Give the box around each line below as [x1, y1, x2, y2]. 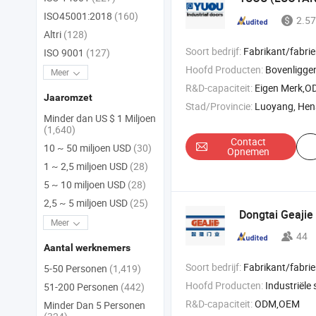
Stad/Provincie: [186, 99, 253, 114]
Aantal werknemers [44, 242, 130, 254]
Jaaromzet [44, 92, 92, 104]
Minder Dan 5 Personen [44, 298, 145, 312]
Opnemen [227, 145, 270, 159]
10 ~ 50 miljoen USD [44, 141, 133, 155]
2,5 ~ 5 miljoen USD [44, 196, 130, 210]
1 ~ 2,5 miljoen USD [44, 159, 130, 174]
